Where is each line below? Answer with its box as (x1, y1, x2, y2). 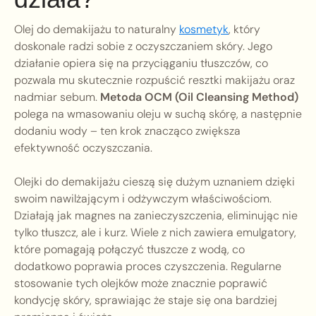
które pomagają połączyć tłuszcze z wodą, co (14, 242, 245, 257)
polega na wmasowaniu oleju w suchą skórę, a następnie (14, 107, 302, 122)
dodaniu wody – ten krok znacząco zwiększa (14, 123, 241, 139)
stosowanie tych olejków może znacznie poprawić (14, 276, 267, 291)
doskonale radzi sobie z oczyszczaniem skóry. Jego (14, 39, 272, 54)
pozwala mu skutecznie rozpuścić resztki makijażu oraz (14, 73, 295, 88)
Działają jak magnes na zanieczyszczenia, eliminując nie (14, 208, 298, 224)
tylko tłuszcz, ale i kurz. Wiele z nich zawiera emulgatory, (14, 225, 296, 241)
